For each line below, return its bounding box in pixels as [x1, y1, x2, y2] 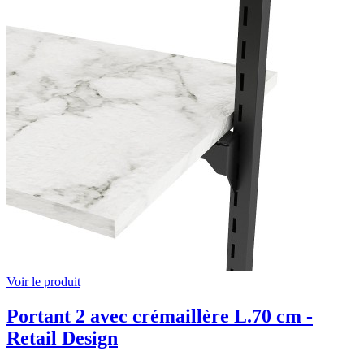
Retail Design [6, 327, 118, 349]
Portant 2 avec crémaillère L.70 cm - [6, 305, 313, 327]
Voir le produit [6, 275, 80, 289]
